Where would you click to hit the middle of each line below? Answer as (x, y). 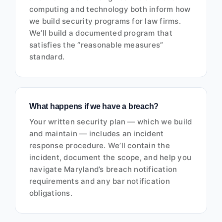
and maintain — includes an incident (96, 134)
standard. (47, 57)
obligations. (51, 193)
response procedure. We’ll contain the (99, 146)
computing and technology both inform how (110, 9)
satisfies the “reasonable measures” (96, 45)
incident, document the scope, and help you (110, 158)
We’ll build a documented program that (101, 33)
